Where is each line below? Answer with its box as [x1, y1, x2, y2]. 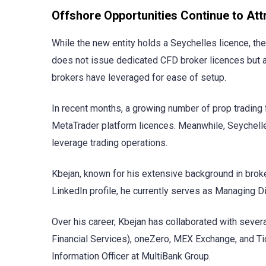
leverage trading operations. [52, 137, 167, 148]
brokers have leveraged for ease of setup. [52, 71, 226, 83]
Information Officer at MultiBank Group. [52, 251, 211, 262]
